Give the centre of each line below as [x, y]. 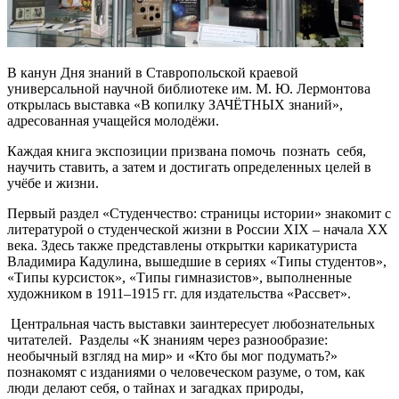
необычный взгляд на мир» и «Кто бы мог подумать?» [172, 356]
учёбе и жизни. [55, 183]
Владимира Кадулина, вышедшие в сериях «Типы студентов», [197, 261]
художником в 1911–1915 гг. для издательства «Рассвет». [179, 293]
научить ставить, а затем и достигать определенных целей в [189, 167]
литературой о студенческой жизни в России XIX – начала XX [198, 229]
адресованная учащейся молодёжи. [113, 121]
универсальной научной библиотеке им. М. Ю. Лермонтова [189, 89]
